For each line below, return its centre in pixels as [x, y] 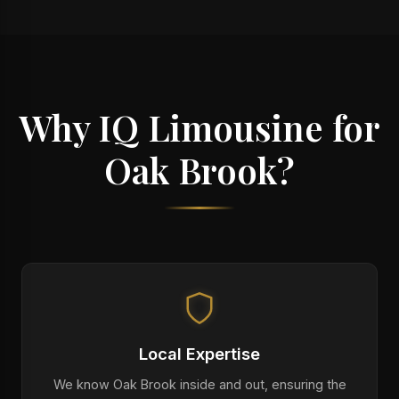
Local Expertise [199, 354]
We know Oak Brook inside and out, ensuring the [199, 384]
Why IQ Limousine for [199, 127]
